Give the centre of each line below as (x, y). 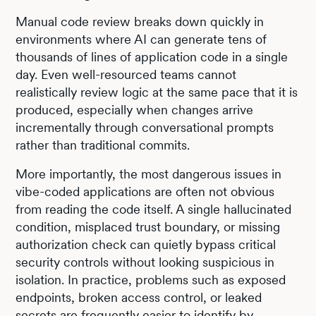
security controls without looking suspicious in (145, 262)
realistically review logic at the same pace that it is (157, 92)
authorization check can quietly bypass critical (146, 244)
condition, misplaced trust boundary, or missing (148, 226)
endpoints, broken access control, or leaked (139, 297)
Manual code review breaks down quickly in (140, 21)
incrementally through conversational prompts (145, 127)
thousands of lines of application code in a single (152, 56)
